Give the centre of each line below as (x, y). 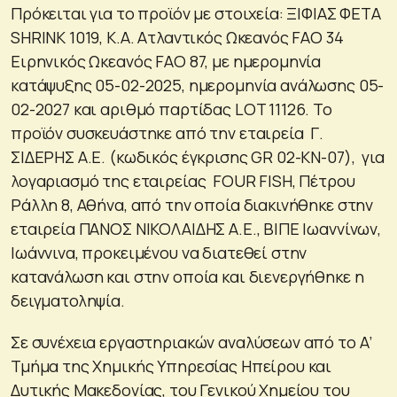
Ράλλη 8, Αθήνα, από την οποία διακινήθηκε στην (192, 204)
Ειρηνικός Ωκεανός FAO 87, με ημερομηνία (166, 61)
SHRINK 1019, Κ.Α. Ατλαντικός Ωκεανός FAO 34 (177, 37)
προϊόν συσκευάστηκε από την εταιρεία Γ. (167, 132)
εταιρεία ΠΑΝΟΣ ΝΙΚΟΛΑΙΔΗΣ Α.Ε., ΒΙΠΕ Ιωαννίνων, (196, 228)
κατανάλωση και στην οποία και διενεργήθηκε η (187, 276)
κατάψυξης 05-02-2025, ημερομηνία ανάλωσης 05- (198, 85)
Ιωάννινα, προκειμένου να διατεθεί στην (159, 252)
